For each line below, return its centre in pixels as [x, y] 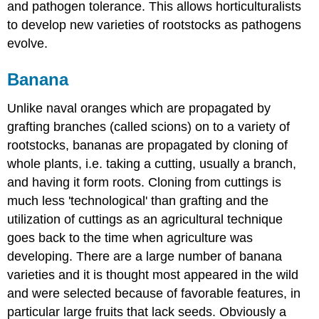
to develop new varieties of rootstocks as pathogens [155, 25]
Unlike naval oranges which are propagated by [139, 108]
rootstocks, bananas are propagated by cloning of [148, 145]
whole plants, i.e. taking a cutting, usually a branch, [152, 163]
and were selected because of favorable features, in [154, 293]
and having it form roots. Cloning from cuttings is [145, 182]
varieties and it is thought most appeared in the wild [153, 274]
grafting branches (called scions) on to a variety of [149, 126]
